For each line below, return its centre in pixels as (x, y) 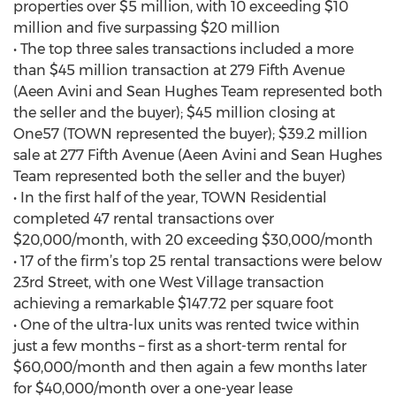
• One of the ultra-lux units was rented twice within (187, 325)
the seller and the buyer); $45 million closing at (174, 113)
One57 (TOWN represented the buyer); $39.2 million (190, 134)
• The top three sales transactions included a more (183, 49)
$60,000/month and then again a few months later (190, 367)
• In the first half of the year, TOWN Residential (170, 198)
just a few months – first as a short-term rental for (180, 346)
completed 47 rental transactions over (144, 219)
